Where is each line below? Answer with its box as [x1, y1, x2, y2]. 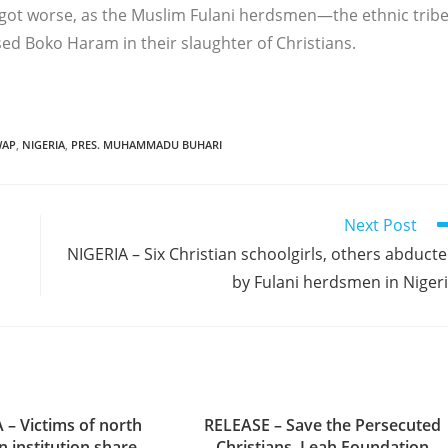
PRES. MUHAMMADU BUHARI [71, 137, 222, 152]
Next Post [344, 214, 417, 236]
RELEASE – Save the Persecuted [203, 414, 441, 436]
